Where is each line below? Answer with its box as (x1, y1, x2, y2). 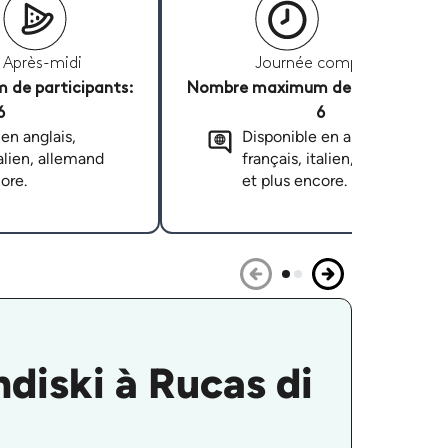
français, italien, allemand (241, 149, 424, 169)
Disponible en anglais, (241, 127, 396, 147)
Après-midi (2, 56, 82, 72)
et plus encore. (241, 171, 347, 191)
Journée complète (254, 56, 386, 72)
